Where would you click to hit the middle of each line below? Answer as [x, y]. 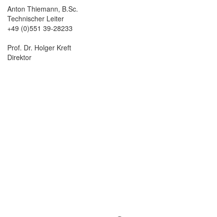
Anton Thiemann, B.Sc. [43, 8]
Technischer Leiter [36, 18]
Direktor [19, 57]
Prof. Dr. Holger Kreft [39, 47]
